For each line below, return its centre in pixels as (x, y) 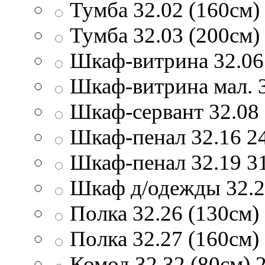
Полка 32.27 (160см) (164, 238)
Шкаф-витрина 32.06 (167, 60)
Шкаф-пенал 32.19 (156, 162)
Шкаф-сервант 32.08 (164, 111)
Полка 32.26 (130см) (164, 213)
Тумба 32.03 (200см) (165, 35)
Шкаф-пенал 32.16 (156, 137)
